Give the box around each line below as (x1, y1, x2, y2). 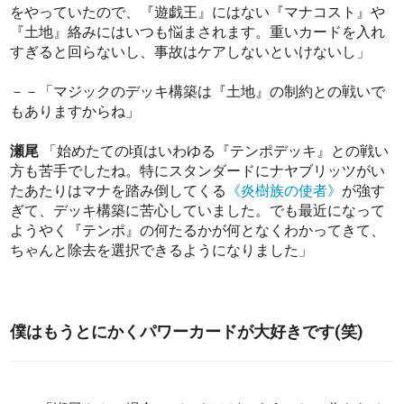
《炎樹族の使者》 (226, 182, 343, 200)
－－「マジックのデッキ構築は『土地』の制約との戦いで (10, 83, 386, 101)
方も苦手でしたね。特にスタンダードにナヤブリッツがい (10, 162, 386, 180)
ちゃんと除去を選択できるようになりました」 (10, 242, 314, 260)
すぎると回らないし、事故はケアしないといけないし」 (10, 43, 372, 61)
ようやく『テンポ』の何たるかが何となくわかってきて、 (10, 222, 386, 240)
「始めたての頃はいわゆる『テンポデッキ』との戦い (42, 142, 390, 161)
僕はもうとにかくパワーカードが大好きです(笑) (10, 322, 364, 342)
